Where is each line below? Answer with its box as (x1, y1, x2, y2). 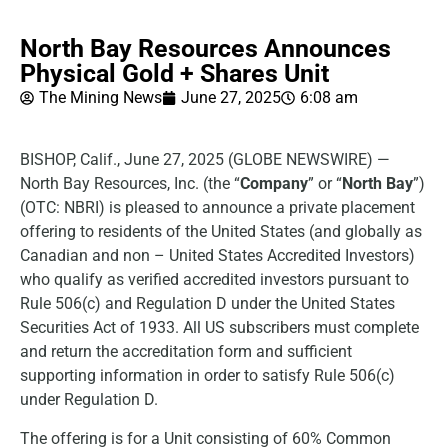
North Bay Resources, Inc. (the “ (20, 174, 240, 194)
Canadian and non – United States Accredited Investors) (20, 246, 415, 266)
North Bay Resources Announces (20, 34, 391, 63)
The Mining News (39, 88, 162, 107)
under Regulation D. (20, 390, 158, 410)
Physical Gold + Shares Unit (20, 59, 329, 88)
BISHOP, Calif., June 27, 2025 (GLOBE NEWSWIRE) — (20, 150, 390, 170)
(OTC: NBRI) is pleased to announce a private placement (20, 198, 415, 218)
